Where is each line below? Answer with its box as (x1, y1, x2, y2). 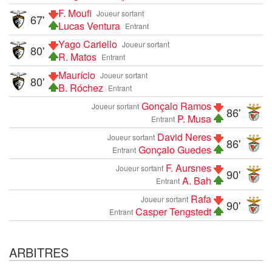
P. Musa (177, 111, 211, 126)
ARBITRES (9, 243, 69, 261)
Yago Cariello (58, 36, 117, 51)
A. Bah (182, 173, 211, 188)
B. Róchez (58, 80, 103, 95)
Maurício (58, 67, 95, 82)
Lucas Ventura (58, 18, 120, 33)
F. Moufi (58, 5, 92, 20)
